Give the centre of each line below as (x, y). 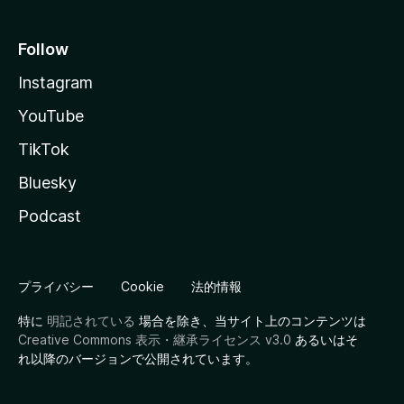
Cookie (142, 286)
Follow (43, 49)
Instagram (55, 83)
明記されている (91, 321)
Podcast (50, 216)
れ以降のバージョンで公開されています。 (138, 358)
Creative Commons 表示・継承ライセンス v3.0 (155, 340)
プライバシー (56, 286)
